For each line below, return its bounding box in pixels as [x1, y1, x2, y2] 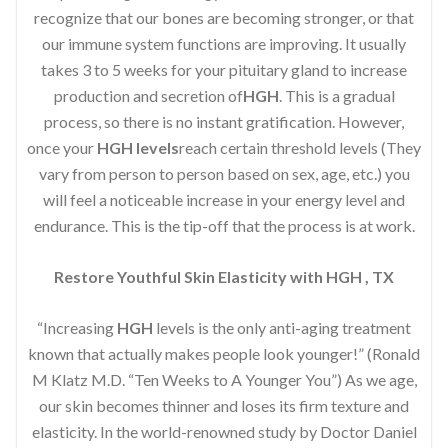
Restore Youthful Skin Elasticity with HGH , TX [54, 266, 394, 286]
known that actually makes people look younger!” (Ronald [28, 343, 420, 363]
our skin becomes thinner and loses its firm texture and [39, 395, 409, 415]
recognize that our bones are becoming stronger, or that [34, 7, 414, 27]
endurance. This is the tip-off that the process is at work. [33, 215, 415, 235]
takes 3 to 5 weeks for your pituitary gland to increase [41, 59, 407, 79]
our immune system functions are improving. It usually [42, 33, 406, 53]
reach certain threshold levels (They [179, 137, 421, 157]
